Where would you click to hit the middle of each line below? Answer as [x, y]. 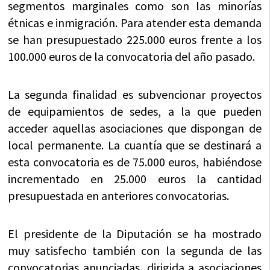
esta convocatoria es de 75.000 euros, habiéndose [135, 162]
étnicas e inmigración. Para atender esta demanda [135, 22]
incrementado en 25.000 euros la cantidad [135, 178]
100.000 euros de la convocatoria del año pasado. [132, 56]
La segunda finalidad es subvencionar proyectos [135, 94]
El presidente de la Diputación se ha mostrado [135, 233]
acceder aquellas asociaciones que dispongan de [135, 128]
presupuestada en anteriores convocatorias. [119, 195]
